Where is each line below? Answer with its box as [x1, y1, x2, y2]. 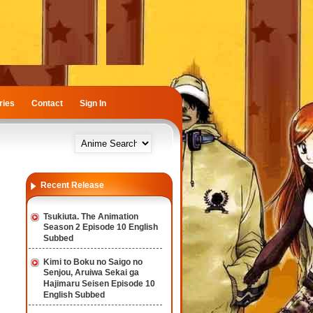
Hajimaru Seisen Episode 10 [43, 279, 155, 289]
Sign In [80, 99, 106, 108]
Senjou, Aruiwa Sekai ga [43, 268, 139, 278]
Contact [31, 99, 63, 108]
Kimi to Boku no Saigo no [43, 257, 143, 267]
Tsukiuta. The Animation [43, 212, 138, 221]
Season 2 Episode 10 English [43, 222, 158, 233]
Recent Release [41, 180, 104, 190]
